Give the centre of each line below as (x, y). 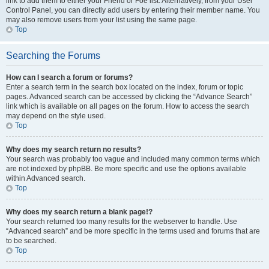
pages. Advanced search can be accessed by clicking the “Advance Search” (129, 97)
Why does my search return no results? (74, 150)
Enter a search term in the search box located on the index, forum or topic (125, 87)
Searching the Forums (53, 56)
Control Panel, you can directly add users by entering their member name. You (133, 10)
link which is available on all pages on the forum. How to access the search (128, 106)
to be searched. (31, 241)
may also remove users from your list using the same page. (101, 20)
